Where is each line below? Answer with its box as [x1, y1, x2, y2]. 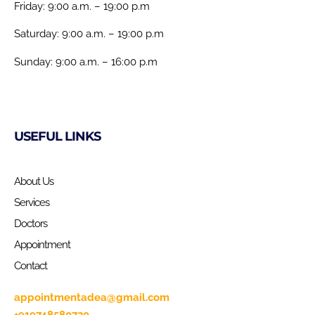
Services [14, 195, 49, 209]
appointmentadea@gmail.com [14, 290, 169, 304]
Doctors [14, 217, 47, 230]
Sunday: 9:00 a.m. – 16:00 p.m [14, 55, 157, 68]
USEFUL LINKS [14, 128, 101, 144]
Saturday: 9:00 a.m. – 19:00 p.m [14, 27, 164, 41]
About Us [14, 174, 53, 188]
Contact [14, 259, 47, 272]
